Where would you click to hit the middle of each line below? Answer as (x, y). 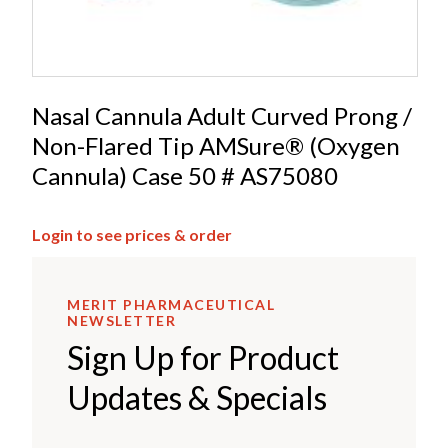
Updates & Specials (197, 398)
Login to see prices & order (132, 235)
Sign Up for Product (203, 358)
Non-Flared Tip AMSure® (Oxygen (216, 146)
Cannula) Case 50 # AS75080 (185, 176)
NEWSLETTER (121, 321)
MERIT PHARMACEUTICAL (171, 305)
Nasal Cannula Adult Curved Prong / (222, 116)
